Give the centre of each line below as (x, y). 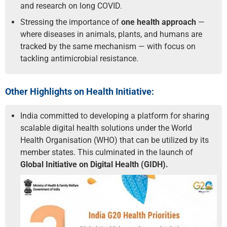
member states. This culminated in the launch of (107, 152)
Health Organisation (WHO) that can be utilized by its (115, 140)
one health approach (159, 22)
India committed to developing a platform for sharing (115, 116)
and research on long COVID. (71, 6)
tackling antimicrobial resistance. (79, 59)
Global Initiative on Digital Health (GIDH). (94, 164)
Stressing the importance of (71, 22)
